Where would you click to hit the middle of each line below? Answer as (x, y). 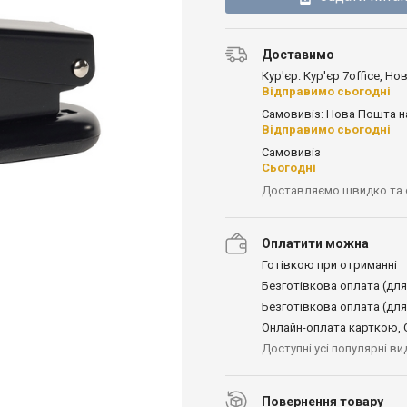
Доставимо (298, 54)
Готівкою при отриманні (329, 264)
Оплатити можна (315, 243)
